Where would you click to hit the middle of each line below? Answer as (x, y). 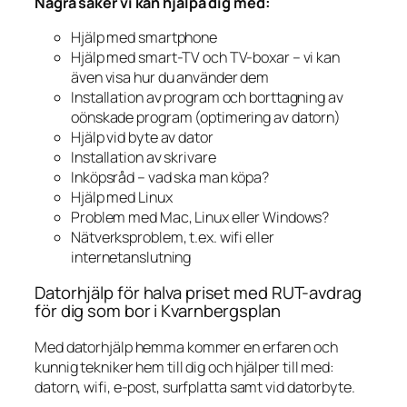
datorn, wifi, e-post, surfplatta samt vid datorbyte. (195, 387)
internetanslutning (131, 257)
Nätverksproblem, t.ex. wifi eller (173, 237)
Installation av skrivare (144, 157)
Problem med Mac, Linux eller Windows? (200, 217)
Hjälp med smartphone (144, 37)
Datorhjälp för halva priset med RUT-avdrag (198, 293)
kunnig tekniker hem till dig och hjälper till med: (184, 367)
